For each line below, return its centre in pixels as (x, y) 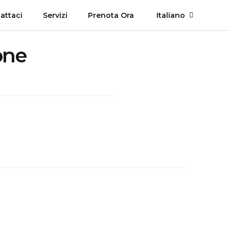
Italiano (171, 15)
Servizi (55, 15)
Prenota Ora (111, 15)
